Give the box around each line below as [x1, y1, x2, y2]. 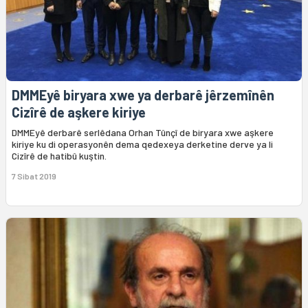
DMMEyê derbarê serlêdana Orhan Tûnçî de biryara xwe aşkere [12, 126, 274, 139]
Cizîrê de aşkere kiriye [12, 104, 146, 121]
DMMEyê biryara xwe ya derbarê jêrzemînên [12, 87, 274, 104]
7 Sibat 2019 [12, 171, 56, 181]
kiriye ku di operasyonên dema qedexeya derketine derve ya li [12, 138, 273, 151]
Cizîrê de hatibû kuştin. [12, 150, 107, 162]
